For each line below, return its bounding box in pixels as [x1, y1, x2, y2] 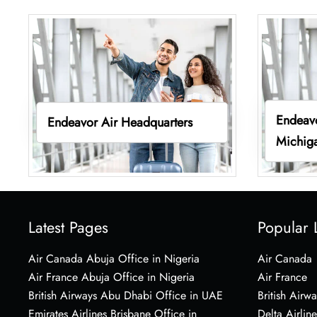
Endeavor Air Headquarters [47, 113, 192, 132]
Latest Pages [28, 215, 108, 238]
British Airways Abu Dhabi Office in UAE [28, 287, 223, 304]
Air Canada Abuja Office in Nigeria [28, 250, 200, 267]
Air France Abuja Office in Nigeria [28, 268, 195, 285]
